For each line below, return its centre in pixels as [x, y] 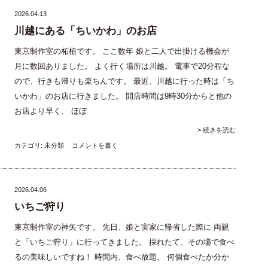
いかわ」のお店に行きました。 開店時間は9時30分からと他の [123, 96]
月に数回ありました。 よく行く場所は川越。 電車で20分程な [122, 66]
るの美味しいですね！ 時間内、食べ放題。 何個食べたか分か [122, 257]
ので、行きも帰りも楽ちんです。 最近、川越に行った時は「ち [124, 81]
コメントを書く [95, 145]
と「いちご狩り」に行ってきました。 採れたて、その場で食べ [124, 242]
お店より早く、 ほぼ [51, 111]
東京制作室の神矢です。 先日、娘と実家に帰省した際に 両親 [122, 227]
